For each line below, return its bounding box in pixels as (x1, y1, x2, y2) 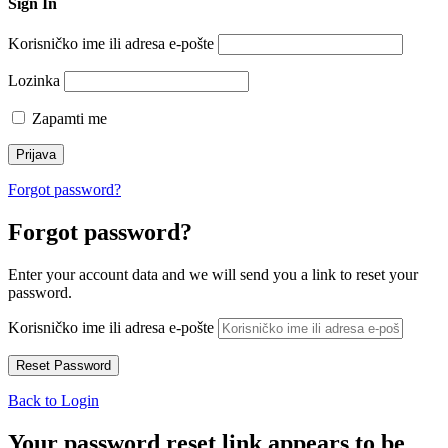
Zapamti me (28, 110, 107, 128)
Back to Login (8, 391, 99, 409)
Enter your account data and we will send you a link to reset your (8, 265, 418, 283)
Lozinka (8, 72, 60, 90)
